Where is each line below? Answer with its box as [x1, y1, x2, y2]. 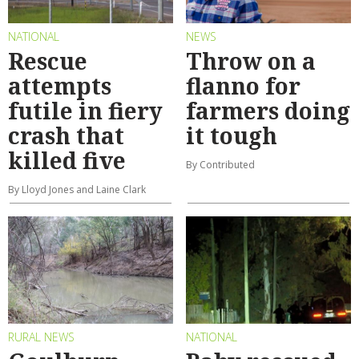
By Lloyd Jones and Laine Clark [8, 182, 146, 196]
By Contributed [186, 157, 255, 171]
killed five [8, 144, 126, 175]
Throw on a [186, 45, 316, 76]
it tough [186, 119, 277, 151]
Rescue [8, 45, 87, 76]
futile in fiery [8, 95, 163, 126]
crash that [8, 119, 124, 151]
